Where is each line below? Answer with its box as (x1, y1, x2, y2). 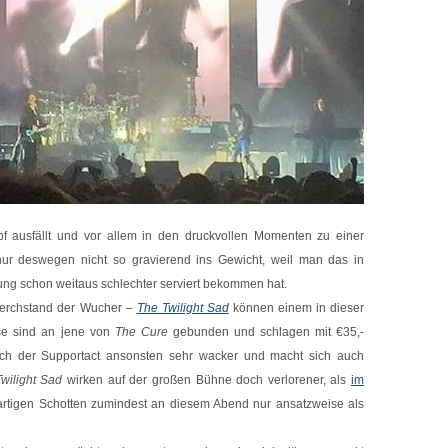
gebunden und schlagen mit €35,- (167, 325, 365, 339)
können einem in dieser (228, 301, 364, 315)
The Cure (114, 325, 168, 339)
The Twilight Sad (136, 301, 229, 315)
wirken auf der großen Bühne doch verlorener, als (62, 373, 351, 387)
